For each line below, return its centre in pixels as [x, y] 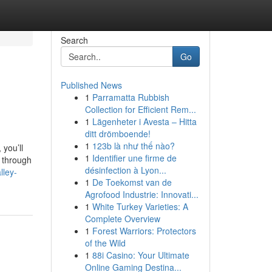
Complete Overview [122, 219]
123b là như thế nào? [133, 146]
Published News [91, 85]
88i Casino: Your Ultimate [141, 255]
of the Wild [105, 243]
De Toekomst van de [132, 182]
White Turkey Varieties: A [140, 206]
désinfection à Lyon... [125, 170]
